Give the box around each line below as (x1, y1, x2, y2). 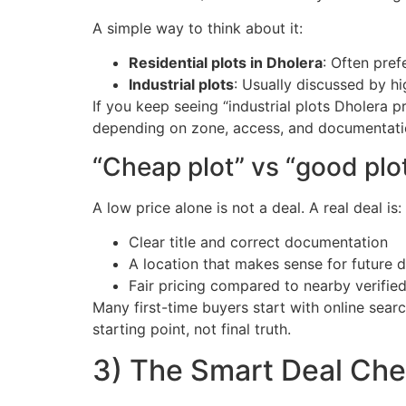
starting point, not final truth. (92, 320, 291, 339)
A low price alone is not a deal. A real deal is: (92, 198, 401, 217)
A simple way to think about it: (92, 19, 303, 37)
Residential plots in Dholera (129, 53, 323, 72)
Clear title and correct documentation (129, 233, 388, 252)
